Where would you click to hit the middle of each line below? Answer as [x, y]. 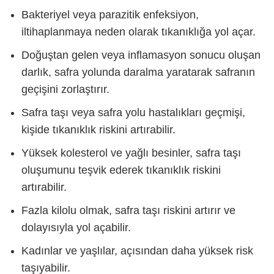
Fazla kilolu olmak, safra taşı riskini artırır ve [128, 210]
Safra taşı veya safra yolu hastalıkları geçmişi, [133, 112]
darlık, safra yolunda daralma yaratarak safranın [138, 72]
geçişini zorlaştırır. [65, 89]
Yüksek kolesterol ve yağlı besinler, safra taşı [131, 153]
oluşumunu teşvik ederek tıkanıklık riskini [121, 170]
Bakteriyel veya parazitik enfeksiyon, [110, 14]
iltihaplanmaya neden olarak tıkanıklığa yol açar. [139, 31]
